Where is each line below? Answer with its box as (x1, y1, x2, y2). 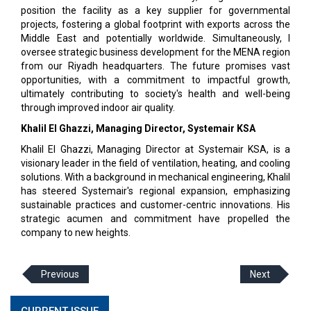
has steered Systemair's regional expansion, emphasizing (21, 185, 290, 196)
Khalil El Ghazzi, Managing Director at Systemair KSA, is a (21, 144, 290, 155)
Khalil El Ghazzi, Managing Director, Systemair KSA (21, 123, 255, 134)
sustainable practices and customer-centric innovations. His (21, 199, 290, 210)
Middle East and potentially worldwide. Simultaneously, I (21, 33, 290, 44)
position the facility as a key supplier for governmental (21, 5, 290, 16)
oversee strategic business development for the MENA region (21, 47, 290, 58)
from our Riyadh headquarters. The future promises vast (21, 60, 290, 72)
